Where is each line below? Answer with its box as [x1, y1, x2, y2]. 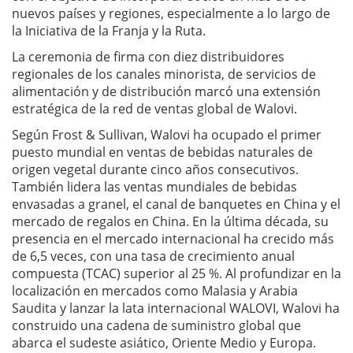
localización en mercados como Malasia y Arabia [12, 282, 298, 299]
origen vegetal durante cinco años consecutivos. [12, 161, 299, 178]
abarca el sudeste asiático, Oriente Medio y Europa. [12, 334, 316, 351]
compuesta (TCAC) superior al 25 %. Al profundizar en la [12, 265, 341, 282]
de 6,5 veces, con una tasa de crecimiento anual [12, 247, 295, 265]
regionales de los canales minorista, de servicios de [12, 65, 316, 83]
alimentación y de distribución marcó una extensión [12, 83, 321, 100]
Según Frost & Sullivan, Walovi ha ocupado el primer [12, 126, 321, 143]
